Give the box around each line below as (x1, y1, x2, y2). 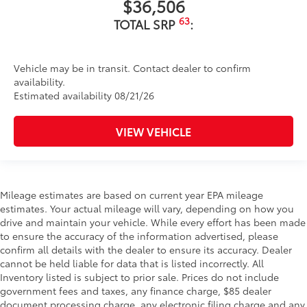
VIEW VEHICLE (116, 123, 191, 140)
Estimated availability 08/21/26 (14, 88, 154, 103)
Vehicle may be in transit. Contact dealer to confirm (14, 61, 251, 75)
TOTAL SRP (114, 15, 179, 34)
